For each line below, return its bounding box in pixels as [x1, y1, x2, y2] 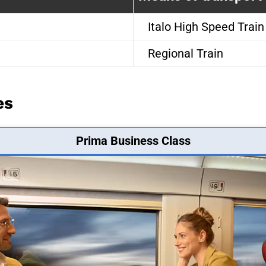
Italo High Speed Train [148, 19, 264, 34]
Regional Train [148, 46, 223, 61]
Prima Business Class [75, 133, 191, 148]
